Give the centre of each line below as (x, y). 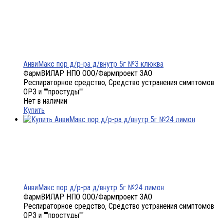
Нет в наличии (45, 101)
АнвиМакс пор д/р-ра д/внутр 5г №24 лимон (94, 188)
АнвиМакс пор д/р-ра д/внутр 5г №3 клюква (93, 64)
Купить (34, 110)
